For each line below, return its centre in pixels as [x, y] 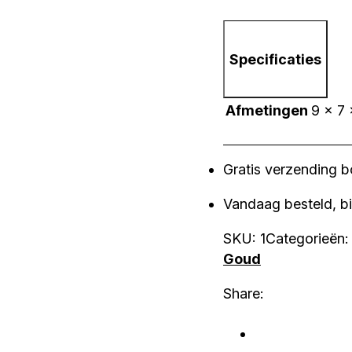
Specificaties [275, 59]
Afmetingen [266, 110]
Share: [243, 294]
